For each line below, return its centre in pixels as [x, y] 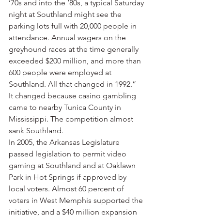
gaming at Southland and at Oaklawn [73, 165]
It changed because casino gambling [73, 96]
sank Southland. [36, 131]
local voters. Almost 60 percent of [67, 189]
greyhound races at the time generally [75, 49]
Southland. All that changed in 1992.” [72, 84]
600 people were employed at [61, 72]
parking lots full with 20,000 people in [74, 26]
